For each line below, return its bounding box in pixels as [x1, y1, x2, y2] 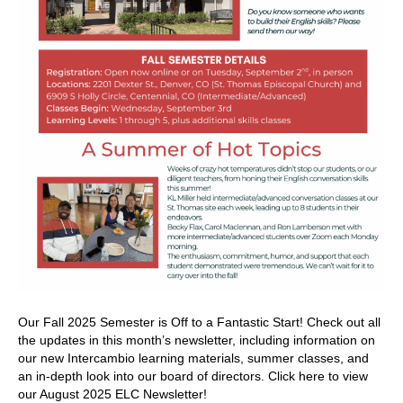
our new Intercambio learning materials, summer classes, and [18, 351, 369, 366]
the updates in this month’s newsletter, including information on [18, 333, 375, 348]
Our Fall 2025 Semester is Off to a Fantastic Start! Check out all [18, 315, 381, 330]
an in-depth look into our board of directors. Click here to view [18, 369, 368, 384]
